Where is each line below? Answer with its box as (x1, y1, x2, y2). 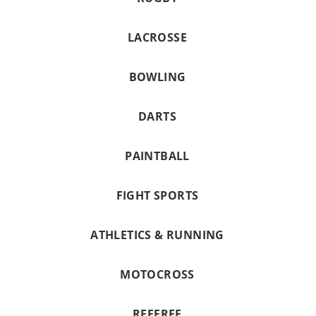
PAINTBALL (125, 148, 190, 164)
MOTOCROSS (120, 267, 195, 282)
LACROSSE (127, 30, 188, 45)
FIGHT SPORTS (116, 188, 199, 203)
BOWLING (128, 69, 186, 85)
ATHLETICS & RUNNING (90, 227, 224, 243)
